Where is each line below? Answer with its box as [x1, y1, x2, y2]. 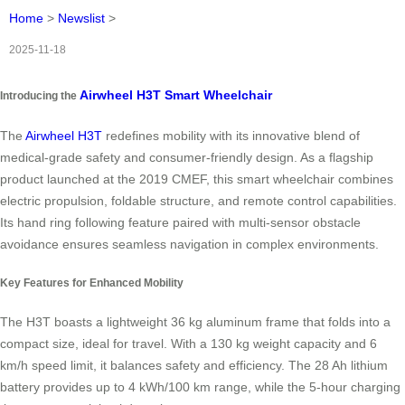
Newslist [58, 11, 105, 26]
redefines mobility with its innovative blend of [102, 127, 360, 143]
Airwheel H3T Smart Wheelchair [80, 88, 272, 103]
